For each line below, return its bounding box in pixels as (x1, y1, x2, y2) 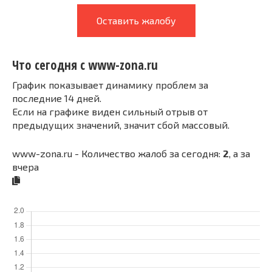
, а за (229, 147, 250, 159)
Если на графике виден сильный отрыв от (12, 105, 208, 117)
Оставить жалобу (96, 15, 176, 26)
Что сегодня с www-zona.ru (12, 56, 158, 74)
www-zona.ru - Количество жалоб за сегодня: (12, 147, 223, 159)
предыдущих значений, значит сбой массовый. (12, 118, 229, 131)
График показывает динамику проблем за (12, 78, 208, 90)
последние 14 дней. (12, 92, 101, 104)
